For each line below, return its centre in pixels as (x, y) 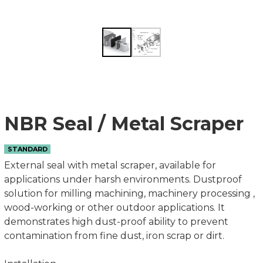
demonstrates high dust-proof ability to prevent (116, 222)
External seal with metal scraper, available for (110, 165)
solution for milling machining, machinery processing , (129, 193)
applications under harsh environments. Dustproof (123, 179)
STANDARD (28, 149)
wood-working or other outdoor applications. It (114, 208)
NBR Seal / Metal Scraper (124, 124)
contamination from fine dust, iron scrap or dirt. (185, 236)
